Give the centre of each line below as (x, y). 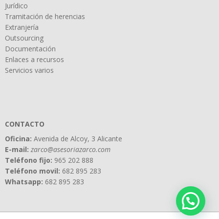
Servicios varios (29, 70)
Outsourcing (24, 38)
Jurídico (16, 6)
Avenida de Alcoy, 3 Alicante (78, 139)
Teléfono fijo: (29, 160)
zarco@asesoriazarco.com (71, 150)
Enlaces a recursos (34, 60)
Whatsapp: (24, 182)
